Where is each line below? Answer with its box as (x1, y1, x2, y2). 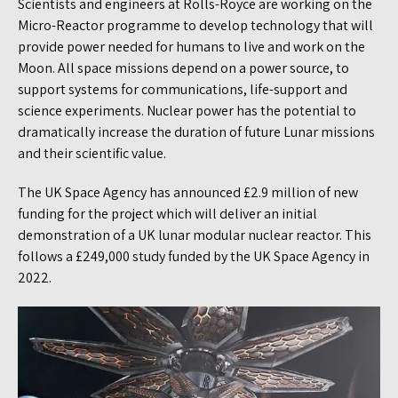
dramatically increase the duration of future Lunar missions (18, 122, 375, 141)
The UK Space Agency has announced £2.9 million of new (18, 182, 358, 202)
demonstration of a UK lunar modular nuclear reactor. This (18, 225, 371, 244)
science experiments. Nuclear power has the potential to (18, 100, 356, 120)
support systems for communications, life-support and (18, 79, 347, 99)
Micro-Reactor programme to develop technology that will (18, 15, 373, 35)
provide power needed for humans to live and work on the (18, 36, 365, 56)
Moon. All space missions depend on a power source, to (18, 58, 349, 77)
